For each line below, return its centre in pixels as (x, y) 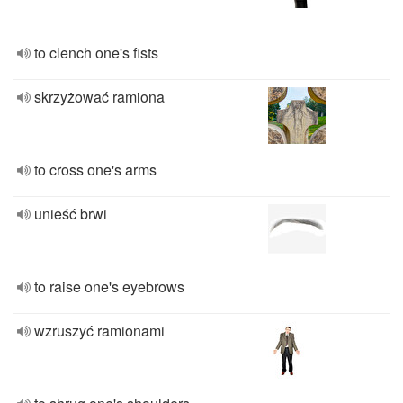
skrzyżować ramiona (99, 97)
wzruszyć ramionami (99, 331)
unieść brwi (71, 214)
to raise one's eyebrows (109, 287)
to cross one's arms (95, 170)
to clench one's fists (96, 53)
